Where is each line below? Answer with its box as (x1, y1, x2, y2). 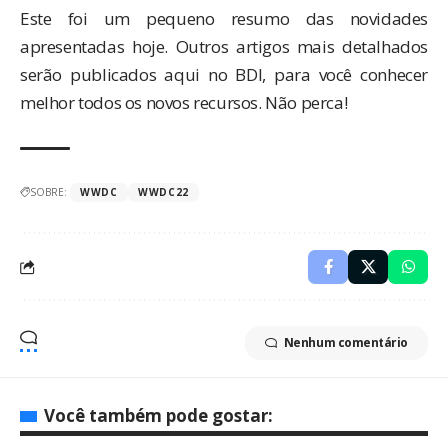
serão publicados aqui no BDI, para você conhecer (20, 62, 428, 86)
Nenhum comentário (283, 333, 408, 351)
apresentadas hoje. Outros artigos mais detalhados (20, 34, 428, 58)
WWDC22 (137, 184, 190, 199)
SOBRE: (30, 184, 67, 199)
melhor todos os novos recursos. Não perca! (20, 90, 348, 114)
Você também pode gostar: (44, 403, 273, 427)
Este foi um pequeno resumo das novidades (20, 6, 428, 30)
